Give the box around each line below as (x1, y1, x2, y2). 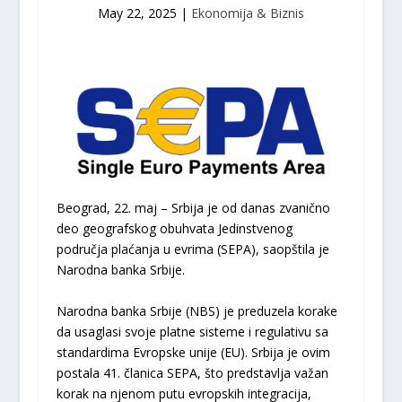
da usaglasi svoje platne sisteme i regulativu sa (56, 322, 328, 340)
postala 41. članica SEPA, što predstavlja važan (56, 363, 328, 381)
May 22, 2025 (97, 4, 177, 22)
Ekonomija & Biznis (190, 4, 304, 22)
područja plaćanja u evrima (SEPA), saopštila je (56, 240, 329, 258)
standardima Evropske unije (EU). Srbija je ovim (56, 343, 330, 361)
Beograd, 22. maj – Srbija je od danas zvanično (56, 199, 330, 217)
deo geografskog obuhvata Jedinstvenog (56, 220, 293, 238)
